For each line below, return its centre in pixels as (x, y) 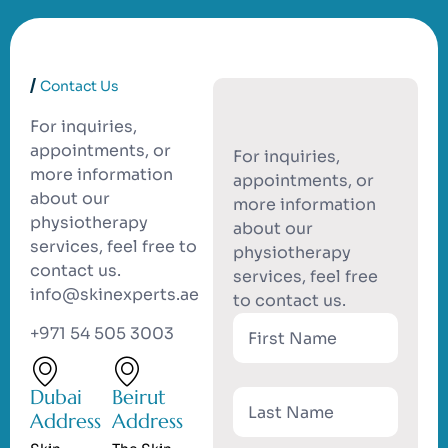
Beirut (138, 398)
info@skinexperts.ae (114, 295)
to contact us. (290, 301)
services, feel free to (113, 247)
